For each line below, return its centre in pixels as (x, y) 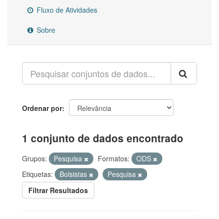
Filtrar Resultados (58, 190)
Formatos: (114, 159)
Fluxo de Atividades (66, 10)
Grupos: (34, 159)
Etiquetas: (37, 174)
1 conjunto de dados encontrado (103, 138)
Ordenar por (42, 108)
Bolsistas (74, 174)
